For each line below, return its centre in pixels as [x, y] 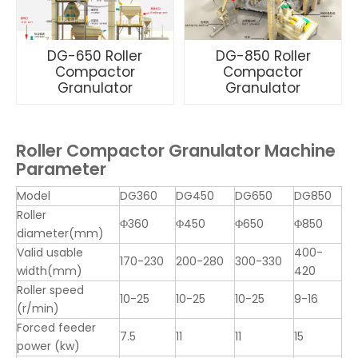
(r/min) [38, 308]
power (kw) [48, 346]
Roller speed [50, 290]
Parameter [61, 169]
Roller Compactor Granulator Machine [176, 151]
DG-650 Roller [95, 56]
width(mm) [50, 271]
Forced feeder [56, 328]
